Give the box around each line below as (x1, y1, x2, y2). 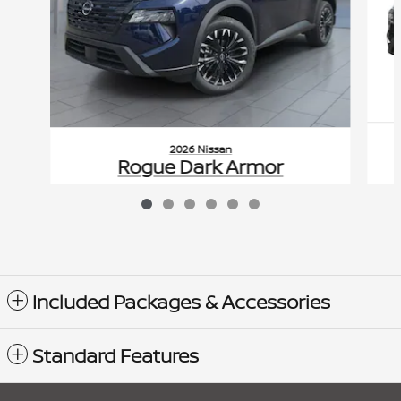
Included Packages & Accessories (32, 289, 330, 316)
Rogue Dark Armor (117, 153, 284, 180)
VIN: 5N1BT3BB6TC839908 (140, 217, 261, 230)
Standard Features (32, 343, 199, 370)
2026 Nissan (168, 141, 232, 157)
